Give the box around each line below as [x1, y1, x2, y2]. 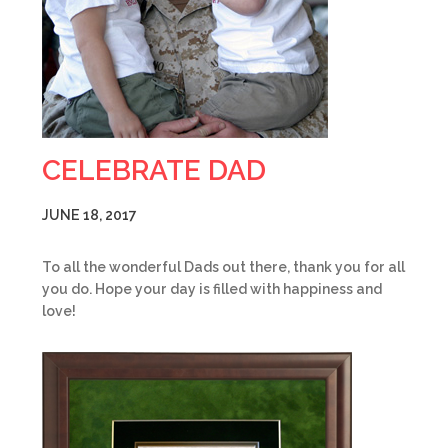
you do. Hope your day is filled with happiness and [42, 281, 382, 297]
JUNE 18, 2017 [42, 207, 137, 223]
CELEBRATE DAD [42, 154, 266, 187]
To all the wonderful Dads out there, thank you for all [42, 259, 405, 275]
